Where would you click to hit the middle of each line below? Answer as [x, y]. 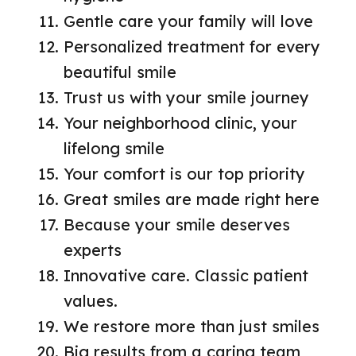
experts [93, 250]
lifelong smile [114, 149]
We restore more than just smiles [192, 327]
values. [91, 301]
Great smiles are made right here [192, 199]
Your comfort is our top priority [184, 174]
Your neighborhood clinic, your [180, 123]
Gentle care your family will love [188, 21]
